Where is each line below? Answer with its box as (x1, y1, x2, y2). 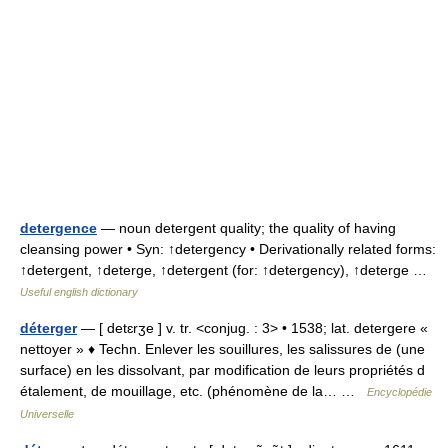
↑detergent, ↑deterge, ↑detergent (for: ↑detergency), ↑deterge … (20, 261, 435, 278)
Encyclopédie (367, 385, 432, 398)
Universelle (20, 407, 74, 420)
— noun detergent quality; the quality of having (97, 219, 396, 236)
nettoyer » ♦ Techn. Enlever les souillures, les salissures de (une (20, 340, 425, 357)
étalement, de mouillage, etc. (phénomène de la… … (20, 382, 367, 399)
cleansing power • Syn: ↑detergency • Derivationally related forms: (20, 240, 436, 257)
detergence (20, 219, 97, 236)
